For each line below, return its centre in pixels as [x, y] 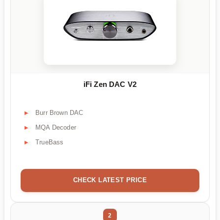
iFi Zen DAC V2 [110, 84]
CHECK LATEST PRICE [110, 180]
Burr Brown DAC [59, 112]
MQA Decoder [56, 127]
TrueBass [50, 142]
